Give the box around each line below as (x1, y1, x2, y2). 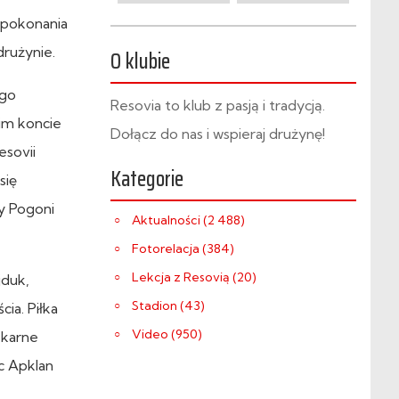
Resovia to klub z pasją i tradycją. (110, 96, 325, 114)
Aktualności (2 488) (132, 212, 245, 228)
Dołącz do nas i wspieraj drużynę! (110, 125, 325, 142)
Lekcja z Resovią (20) (132, 269, 256, 285)
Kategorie (110, 162, 183, 196)
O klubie (110, 45, 170, 78)
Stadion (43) (132, 297, 205, 313)
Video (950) (132, 326, 202, 342)
